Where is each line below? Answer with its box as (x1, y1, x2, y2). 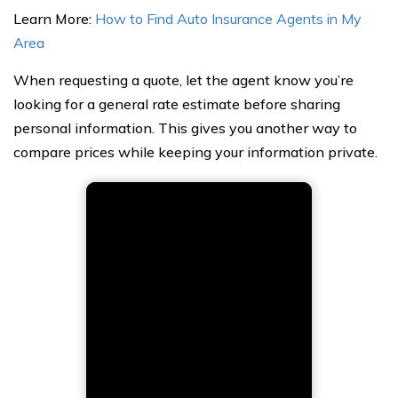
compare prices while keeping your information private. (13, 143, 378, 162)
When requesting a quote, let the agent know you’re (13, 71, 354, 90)
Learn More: (13, 10, 95, 28)
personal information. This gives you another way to (13, 119, 357, 138)
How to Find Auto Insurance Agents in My (95, 10, 362, 28)
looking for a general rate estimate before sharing (13, 95, 340, 114)
